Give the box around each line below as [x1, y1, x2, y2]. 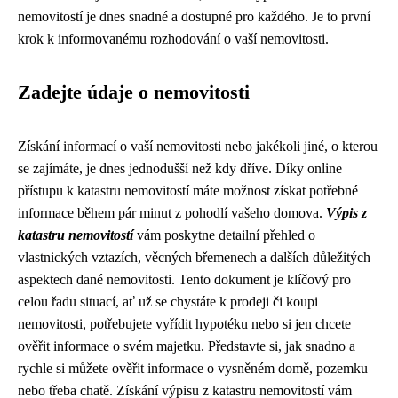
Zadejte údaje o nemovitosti [18, 82, 250, 103]
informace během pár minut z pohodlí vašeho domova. [18, 205, 326, 220]
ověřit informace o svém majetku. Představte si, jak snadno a [18, 338, 355, 354]
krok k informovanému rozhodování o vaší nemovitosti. [18, 31, 329, 46]
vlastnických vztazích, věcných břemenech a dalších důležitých [18, 250, 370, 265]
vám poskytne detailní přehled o [133, 227, 315, 243]
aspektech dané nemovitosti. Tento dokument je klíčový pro [18, 272, 351, 287]
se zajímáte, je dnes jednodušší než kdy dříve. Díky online [18, 161, 342, 176]
